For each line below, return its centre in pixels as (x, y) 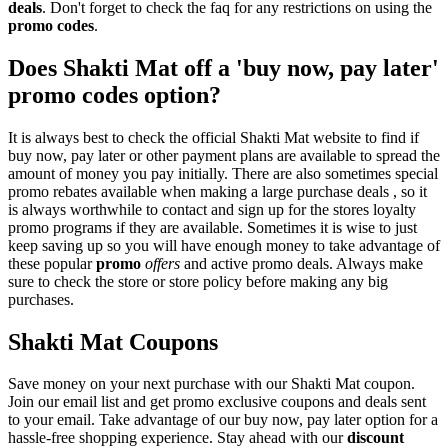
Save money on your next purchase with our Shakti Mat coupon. (211, 384)
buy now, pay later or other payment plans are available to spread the (224, 155)
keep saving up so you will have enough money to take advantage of (224, 245)
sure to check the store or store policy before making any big (198, 281)
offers (162, 263)
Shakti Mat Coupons (113, 341)
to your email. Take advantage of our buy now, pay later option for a (223, 420)
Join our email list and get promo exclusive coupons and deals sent (217, 402)
